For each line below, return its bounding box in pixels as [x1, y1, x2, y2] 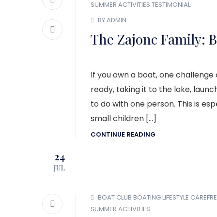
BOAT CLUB [98, 192, 132, 202]
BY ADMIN [98, 15, 126, 25]
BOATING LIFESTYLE [133, 192, 189, 202]
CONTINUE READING [91, 130, 155, 139]
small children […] [91, 112, 156, 124]
